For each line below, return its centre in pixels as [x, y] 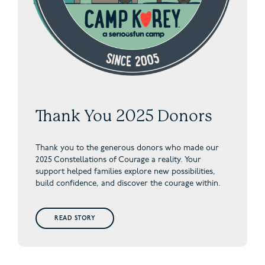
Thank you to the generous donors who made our [127, 148]
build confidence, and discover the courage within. [128, 183]
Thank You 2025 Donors [124, 115]
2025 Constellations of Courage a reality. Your [118, 160]
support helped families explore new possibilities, [125, 172]
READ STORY [75, 219]
